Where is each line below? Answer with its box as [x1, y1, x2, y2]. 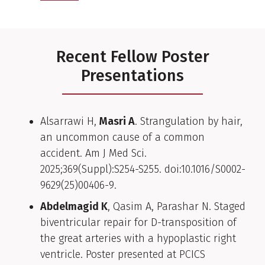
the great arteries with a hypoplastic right [40, 232, 236, 245]
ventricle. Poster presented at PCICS [40, 248, 205, 261]
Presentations [81, 66, 184, 85]
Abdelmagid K [40, 200, 108, 214]
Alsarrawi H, [40, 115, 99, 128]
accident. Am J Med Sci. [40, 147, 147, 160]
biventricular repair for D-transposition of [40, 216, 237, 230]
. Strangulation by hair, [135, 115, 243, 128]
